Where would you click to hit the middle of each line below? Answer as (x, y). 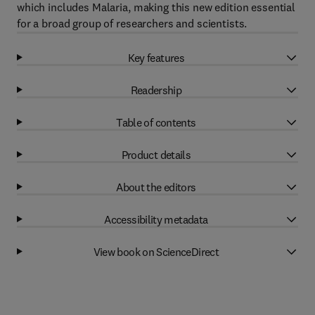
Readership (156, 90)
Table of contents (156, 122)
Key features (156, 57)
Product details (156, 154)
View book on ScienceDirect (156, 251)
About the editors (156, 187)
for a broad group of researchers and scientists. (132, 23)
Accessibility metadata (156, 219)
